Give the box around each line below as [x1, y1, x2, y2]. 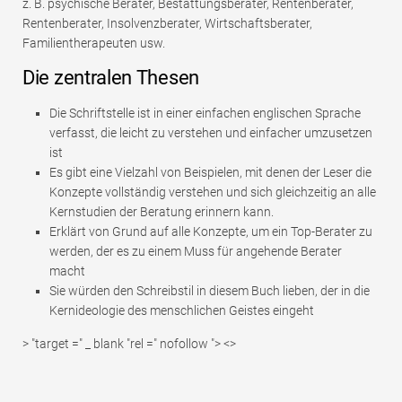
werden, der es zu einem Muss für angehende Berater [49, 244, 342, 259]
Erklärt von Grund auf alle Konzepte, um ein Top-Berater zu [49, 224, 372, 240]
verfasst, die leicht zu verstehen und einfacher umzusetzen [49, 126, 372, 141]
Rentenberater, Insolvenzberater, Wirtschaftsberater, [22, 16, 312, 31]
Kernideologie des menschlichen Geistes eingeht [49, 303, 314, 319]
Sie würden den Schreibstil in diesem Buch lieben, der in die [49, 284, 370, 299]
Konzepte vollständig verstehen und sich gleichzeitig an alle [49, 185, 376, 200]
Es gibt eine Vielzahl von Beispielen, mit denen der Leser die [49, 165, 371, 180]
